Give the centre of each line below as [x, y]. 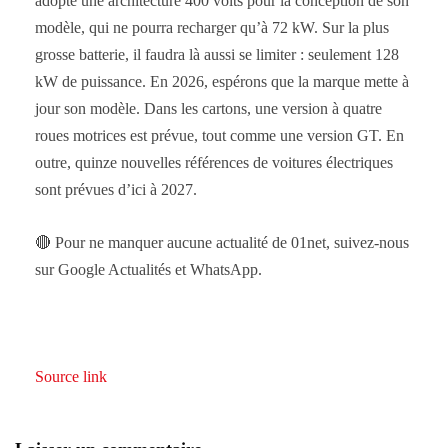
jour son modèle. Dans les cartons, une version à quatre [208, 108]
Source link [71, 376]
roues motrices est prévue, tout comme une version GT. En [219, 135]
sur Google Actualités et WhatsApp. [148, 269]
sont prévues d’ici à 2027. [116, 189]
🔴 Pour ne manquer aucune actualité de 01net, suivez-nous [222, 242]
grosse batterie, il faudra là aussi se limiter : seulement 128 [217, 54]
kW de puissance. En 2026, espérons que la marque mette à [222, 81]
